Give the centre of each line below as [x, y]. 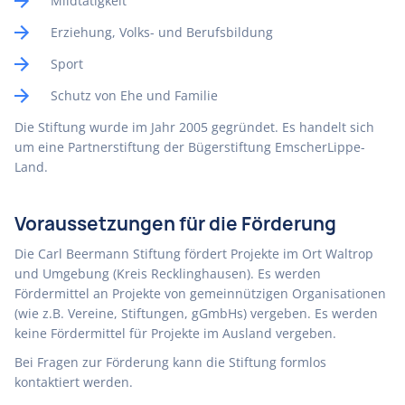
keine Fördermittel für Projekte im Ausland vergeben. [175, 333]
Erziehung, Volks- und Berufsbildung [162, 32]
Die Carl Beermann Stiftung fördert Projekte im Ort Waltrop [194, 254]
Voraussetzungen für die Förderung [175, 224]
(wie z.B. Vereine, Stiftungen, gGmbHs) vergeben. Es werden [196, 313]
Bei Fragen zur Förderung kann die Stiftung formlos [170, 362]
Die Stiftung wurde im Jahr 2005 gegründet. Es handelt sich [194, 127]
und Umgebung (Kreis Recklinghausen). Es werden [168, 273]
